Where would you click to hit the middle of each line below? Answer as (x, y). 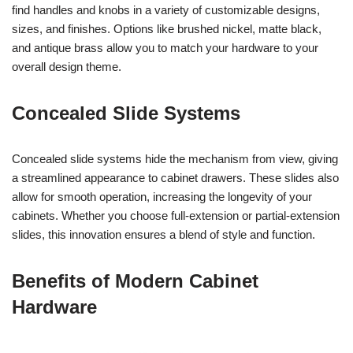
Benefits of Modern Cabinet (135, 281)
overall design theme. (67, 66)
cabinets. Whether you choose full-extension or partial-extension (176, 215)
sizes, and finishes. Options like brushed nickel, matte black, (167, 28)
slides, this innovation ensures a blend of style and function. (163, 234)
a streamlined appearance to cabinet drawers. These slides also (175, 177)
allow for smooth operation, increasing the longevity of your (162, 196)
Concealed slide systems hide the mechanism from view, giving (175, 158)
